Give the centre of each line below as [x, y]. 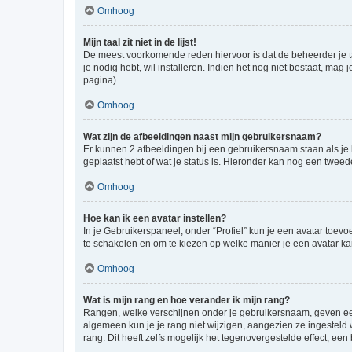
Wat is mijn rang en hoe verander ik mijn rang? [187, 300]
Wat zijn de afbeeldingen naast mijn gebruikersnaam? [202, 137]
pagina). [101, 80]
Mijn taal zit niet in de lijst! [140, 42]
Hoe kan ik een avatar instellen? [155, 218]
